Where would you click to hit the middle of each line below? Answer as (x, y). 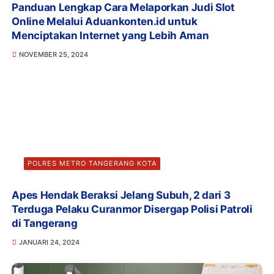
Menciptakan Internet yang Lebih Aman (110, 35)
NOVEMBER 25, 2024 (53, 54)
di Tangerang (45, 223)
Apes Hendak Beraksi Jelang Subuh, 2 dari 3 (121, 195)
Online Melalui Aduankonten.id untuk (105, 21)
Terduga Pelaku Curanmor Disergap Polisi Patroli (132, 209)
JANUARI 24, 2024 (49, 242)
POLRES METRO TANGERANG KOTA (92, 163)
